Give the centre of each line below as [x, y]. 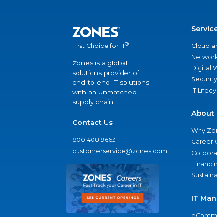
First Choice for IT [99, 46]
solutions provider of [106, 73]
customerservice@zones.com [120, 151]
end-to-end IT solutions [111, 83]
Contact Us [93, 123]
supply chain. [93, 102]
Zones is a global [100, 63]
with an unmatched [104, 92]
